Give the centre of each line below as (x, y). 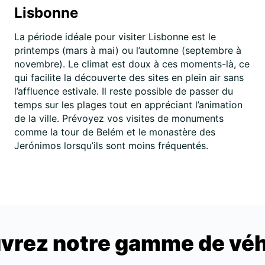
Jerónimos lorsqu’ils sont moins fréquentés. (111, 146)
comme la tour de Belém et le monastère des (115, 132)
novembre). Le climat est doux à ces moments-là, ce (132, 64)
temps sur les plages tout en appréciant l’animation (128, 105)
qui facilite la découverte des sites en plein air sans (129, 77)
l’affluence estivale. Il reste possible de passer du (124, 91)
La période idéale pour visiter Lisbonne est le (115, 37)
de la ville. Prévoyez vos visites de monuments (119, 118)
